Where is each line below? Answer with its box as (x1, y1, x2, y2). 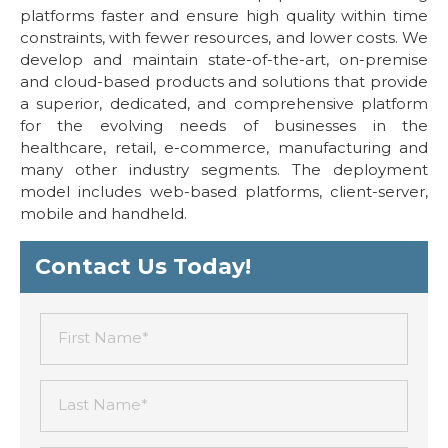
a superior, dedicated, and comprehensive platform (20, 94, 428, 113)
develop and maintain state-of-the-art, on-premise (20, 50, 428, 69)
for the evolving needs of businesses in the (20, 116, 428, 135)
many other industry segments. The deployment (20, 160, 428, 179)
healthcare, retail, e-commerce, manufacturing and (20, 138, 428, 157)
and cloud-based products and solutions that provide (20, 72, 428, 91)
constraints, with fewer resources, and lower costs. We (20, 28, 428, 47)
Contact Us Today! (35, 253, 251, 280)
